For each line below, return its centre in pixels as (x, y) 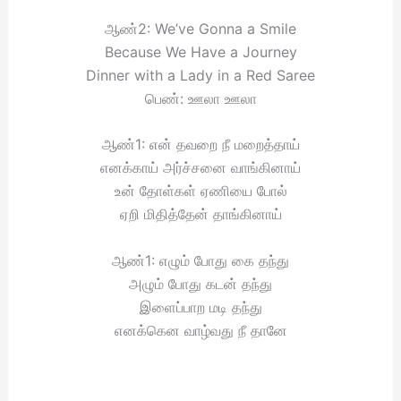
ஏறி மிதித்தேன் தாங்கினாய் (200, 214)
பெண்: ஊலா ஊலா (200, 98)
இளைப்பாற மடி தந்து (200, 307)
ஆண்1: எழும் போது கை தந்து (200, 260)
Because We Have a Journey (200, 51)
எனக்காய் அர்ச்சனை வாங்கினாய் (200, 168)
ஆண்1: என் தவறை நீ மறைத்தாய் (200, 145)
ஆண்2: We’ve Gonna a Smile (200, 28)
